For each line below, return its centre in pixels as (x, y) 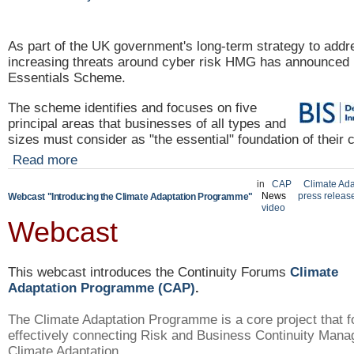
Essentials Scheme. (67, 78)
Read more (45, 160)
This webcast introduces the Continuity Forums (147, 273)
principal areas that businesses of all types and (147, 124)
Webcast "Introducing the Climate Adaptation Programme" (130, 197)
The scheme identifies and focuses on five (132, 108)
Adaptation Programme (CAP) (102, 288)
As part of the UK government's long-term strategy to (166, 47)
